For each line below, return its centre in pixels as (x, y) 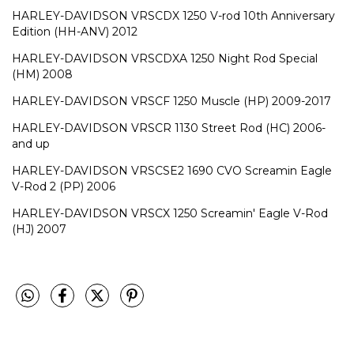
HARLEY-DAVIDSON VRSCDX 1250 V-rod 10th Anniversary (173, 15)
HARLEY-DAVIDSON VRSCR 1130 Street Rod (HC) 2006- (169, 128)
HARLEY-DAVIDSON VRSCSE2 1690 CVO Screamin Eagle (172, 170)
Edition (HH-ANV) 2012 (75, 31)
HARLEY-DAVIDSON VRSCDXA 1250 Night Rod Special (165, 58)
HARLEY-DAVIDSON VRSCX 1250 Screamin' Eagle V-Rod (170, 213)
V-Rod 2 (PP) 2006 (64, 186)
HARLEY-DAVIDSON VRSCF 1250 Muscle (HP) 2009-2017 (171, 101)
